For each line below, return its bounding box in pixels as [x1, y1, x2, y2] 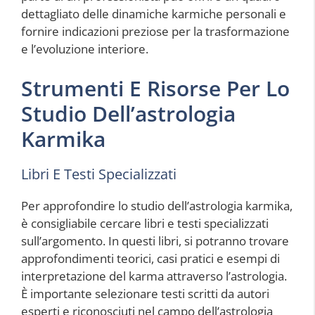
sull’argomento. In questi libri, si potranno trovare [21, 232, 289, 249]
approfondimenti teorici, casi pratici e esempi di [21, 250, 280, 266]
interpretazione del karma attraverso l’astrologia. [21, 267, 287, 284]
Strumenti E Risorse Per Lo [21, 73, 290, 103]
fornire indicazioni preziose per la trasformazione [21, 23, 290, 40]
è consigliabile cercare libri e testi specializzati [21, 214, 269, 231]
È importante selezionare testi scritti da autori [21, 285, 269, 302]
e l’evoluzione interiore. [21, 41, 148, 58]
